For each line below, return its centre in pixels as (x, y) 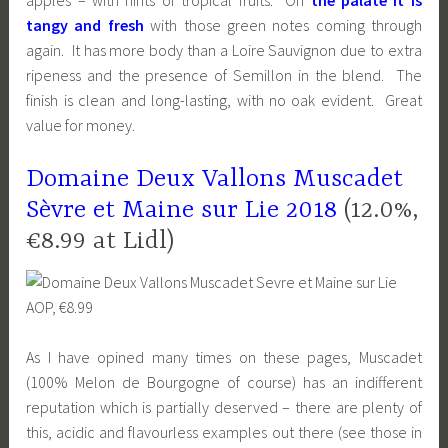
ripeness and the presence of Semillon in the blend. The (224, 75)
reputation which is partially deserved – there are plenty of (224, 407)
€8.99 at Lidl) (100, 241)
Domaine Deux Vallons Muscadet (215, 179)
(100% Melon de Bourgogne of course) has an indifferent (224, 382)
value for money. (81, 125)
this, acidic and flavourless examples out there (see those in (224, 432)
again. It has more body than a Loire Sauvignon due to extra (224, 50)
